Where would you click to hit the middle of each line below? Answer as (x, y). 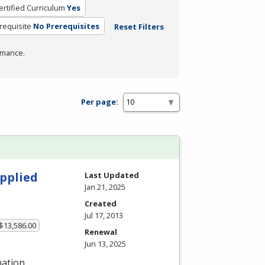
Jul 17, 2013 (104, 215)
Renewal (101, 232)
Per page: (100, 102)
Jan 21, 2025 (105, 187)
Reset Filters (139, 26)
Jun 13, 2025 (105, 243)
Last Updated (112, 175)
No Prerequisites (66, 26)
